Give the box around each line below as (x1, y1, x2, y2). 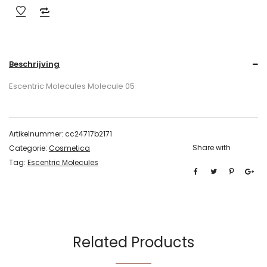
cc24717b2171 (65, 129, 112, 139)
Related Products (73, 232, 194, 252)
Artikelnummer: (9, 129, 65, 139)
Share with (193, 142, 231, 153)
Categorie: (9, 143, 49, 153)
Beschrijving (9, 58, 60, 70)
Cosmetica (49, 143, 90, 153)
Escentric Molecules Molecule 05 (9, 80, 135, 92)
